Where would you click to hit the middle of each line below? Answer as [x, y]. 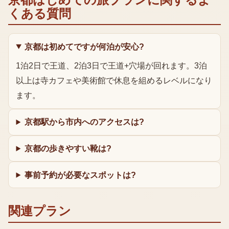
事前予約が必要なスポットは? [81, 175]
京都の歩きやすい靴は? [68, 149]
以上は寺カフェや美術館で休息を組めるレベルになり [114, 81]
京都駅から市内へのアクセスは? [85, 122]
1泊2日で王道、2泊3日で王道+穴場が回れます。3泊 [112, 66]
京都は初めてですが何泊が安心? [85, 47]
